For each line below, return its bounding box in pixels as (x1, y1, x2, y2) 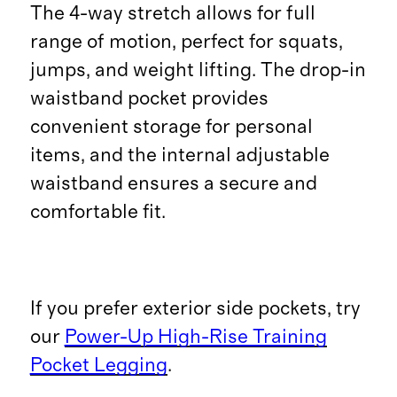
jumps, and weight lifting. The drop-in (29, 60, 366, 81)
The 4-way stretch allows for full (29, 4, 315, 24)
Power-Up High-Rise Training (64, 326, 327, 346)
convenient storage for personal (29, 117, 313, 137)
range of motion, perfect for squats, (29, 32, 343, 52)
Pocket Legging (29, 354, 167, 375)
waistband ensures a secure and (29, 174, 317, 194)
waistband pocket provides (29, 89, 269, 109)
